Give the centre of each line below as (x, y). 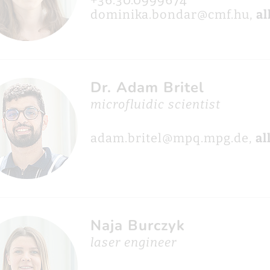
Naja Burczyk (137, 225)
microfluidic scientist (155, 104)
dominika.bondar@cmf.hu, (173, 14)
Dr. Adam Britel (147, 87)
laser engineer (133, 242)
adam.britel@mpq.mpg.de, (173, 138)
